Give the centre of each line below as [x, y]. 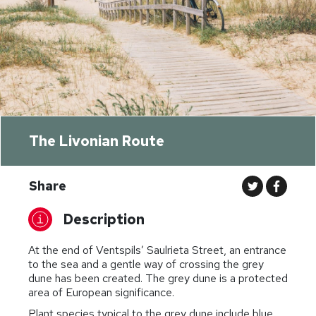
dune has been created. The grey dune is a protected [158, 278]
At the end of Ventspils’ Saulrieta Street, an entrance [157, 250]
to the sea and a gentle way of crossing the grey [146, 264]
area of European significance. [101, 292]
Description [104, 219]
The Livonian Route [97, 141]
